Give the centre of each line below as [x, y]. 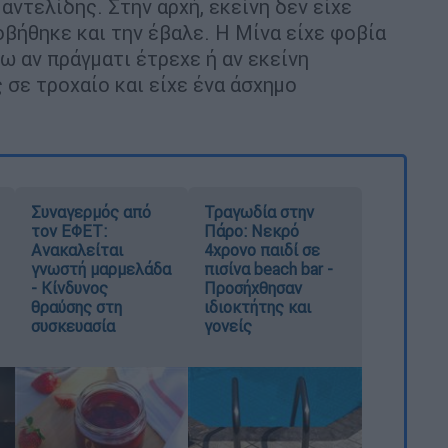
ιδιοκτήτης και [258, 306]
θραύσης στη [76, 306]
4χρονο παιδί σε [262, 249]
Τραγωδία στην [259, 211]
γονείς [228, 325]
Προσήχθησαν [253, 287]
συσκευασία [72, 325]
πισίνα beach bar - [269, 268]
